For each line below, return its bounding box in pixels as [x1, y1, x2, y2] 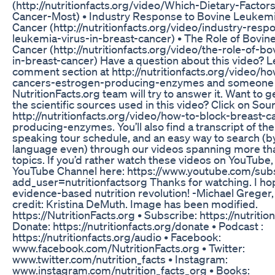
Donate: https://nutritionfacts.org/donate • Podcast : [12, 219, 263, 233]
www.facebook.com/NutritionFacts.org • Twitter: [12, 241, 245, 255]
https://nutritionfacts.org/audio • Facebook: [12, 230, 221, 244]
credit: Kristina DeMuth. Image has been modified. [12, 196, 258, 211]
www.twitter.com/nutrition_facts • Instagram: [12, 252, 228, 266]
